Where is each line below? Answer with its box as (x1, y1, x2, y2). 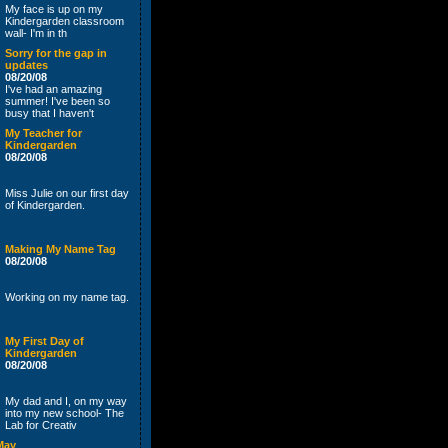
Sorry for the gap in (5, 47, 107, 59)
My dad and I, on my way (5, 395, 127, 407)
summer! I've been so (5, 95, 110, 107)
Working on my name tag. (5, 291, 129, 303)
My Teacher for (5, 127, 82, 139)
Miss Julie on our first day (5, 187, 129, 199)
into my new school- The (5, 407, 124, 419)
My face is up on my (5, 3, 103, 15)
